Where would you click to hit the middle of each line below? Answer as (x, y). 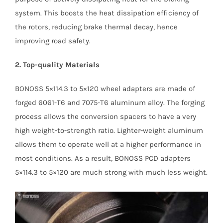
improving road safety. (53, 41)
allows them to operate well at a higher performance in (108, 144)
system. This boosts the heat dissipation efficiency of (107, 13)
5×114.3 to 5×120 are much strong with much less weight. (111, 172)
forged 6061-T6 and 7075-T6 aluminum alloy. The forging (110, 102)
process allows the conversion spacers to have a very (105, 116)
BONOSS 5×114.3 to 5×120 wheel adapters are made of (105, 88)
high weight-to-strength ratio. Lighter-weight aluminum (109, 130)
